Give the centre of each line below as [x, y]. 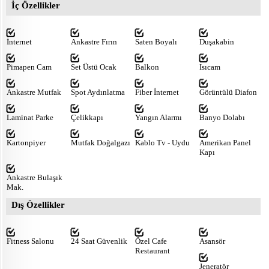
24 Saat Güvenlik [99, 241]
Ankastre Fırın [94, 41]
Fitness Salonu [30, 241]
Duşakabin [217, 41]
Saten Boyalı [156, 41]
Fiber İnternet [157, 92]
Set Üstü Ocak [94, 67]
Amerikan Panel [225, 142]
